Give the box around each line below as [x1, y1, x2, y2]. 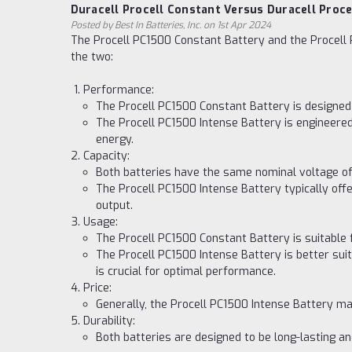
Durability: [82, 313, 135, 328]
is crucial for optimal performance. [96, 264, 277, 279]
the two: [70, 49, 113, 64]
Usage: [82, 214, 118, 229]
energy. [96, 132, 134, 147]
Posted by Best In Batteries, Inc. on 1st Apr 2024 [70, 19, 271, 31]
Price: [82, 280, 112, 295]
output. [96, 198, 134, 213]
